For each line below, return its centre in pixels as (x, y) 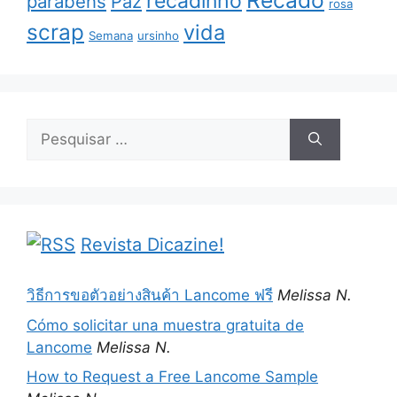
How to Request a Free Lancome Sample (172, 377)
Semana (111, 35)
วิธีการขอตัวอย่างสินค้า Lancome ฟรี (150, 295)
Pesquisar (61, 128)
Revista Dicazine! (152, 245)
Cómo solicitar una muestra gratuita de (165, 325)
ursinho (158, 35)
